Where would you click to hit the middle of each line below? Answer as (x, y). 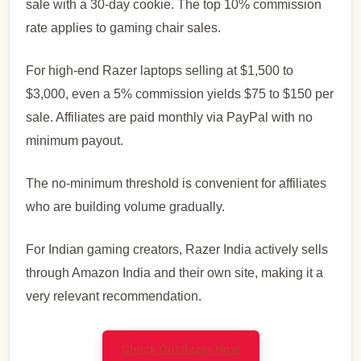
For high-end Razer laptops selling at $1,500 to (160, 71)
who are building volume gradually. (126, 207)
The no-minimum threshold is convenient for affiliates (176, 184)
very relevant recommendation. (114, 297)
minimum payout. (75, 141)
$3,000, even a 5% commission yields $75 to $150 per (180, 94)
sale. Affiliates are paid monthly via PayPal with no (170, 118)
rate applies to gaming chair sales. (124, 28)
